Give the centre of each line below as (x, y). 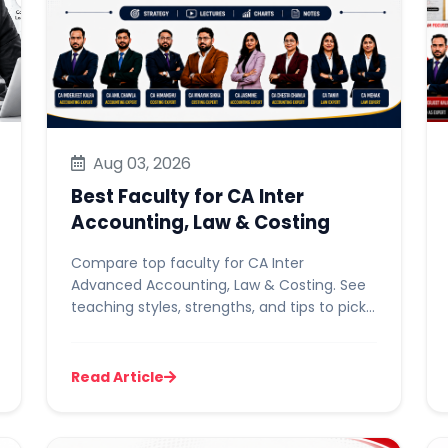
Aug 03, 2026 (140, 163)
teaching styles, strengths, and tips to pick (218, 307)
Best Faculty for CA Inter (187, 196)
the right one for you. (145, 329)
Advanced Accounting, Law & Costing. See (218, 285)
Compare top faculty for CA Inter (187, 263)
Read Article (117, 377)
